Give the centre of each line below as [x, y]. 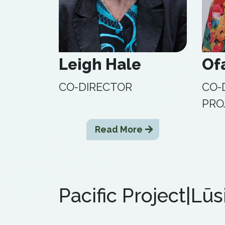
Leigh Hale [100, 64]
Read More [119, 129]
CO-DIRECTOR [95, 87]
